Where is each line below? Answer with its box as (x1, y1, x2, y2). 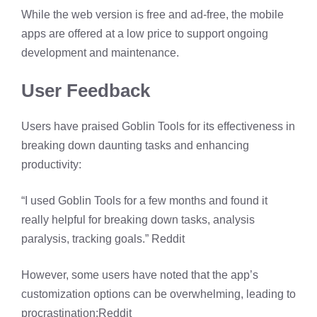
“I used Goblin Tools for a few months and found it (21, 195, 267, 207)
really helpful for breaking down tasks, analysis (21, 214, 255, 226)
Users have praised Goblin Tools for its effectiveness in (21, 120, 295, 132)
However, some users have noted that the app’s (21, 269, 258, 281)
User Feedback (21, 80, 150, 101)
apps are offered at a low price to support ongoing (21, 28, 268, 40)
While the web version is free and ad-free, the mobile (21, 8, 284, 21)
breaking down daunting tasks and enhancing (21, 139, 249, 151)
